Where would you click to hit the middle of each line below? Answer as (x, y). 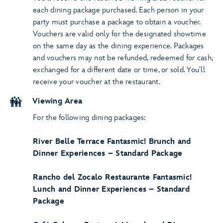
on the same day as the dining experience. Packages (118, 46)
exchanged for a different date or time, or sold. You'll (119, 70)
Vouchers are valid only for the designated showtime (119, 34)
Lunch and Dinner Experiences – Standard (111, 189)
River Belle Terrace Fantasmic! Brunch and (112, 142)
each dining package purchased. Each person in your (118, 10)
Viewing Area (57, 101)
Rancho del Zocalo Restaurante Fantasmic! (112, 177)
